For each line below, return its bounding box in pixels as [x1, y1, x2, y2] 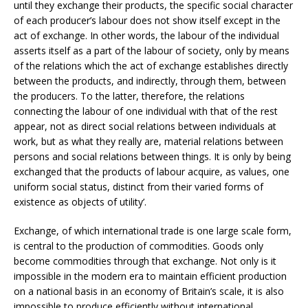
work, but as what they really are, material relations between [14, 135, 283, 148]
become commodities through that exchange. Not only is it [14, 254, 276, 268]
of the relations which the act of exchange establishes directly [14, 59, 288, 73]
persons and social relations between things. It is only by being [14, 150, 291, 164]
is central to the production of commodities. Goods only [14, 239, 263, 253]
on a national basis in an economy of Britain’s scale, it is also [14, 285, 284, 298]
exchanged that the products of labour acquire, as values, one [14, 165, 289, 179]
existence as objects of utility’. [14, 195, 146, 209]
